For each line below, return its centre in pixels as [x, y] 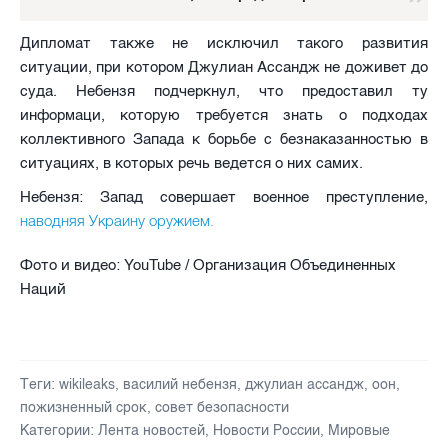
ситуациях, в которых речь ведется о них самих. [191, 162]
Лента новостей [151, 430]
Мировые [359, 430]
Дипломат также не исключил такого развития [224, 42]
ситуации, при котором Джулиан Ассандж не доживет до [224, 66]
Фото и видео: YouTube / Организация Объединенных [208, 264]
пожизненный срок [83, 407]
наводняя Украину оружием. [117, 220]
